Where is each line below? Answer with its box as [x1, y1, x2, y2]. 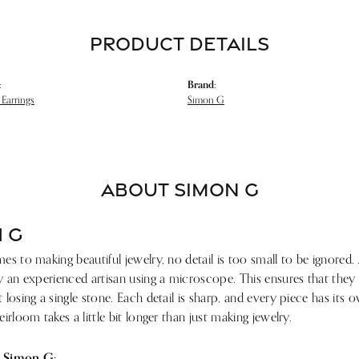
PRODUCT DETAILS [90, 31, 269, 54]
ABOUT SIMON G [100, 177, 259, 200]
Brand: [188, 77, 216, 91]
